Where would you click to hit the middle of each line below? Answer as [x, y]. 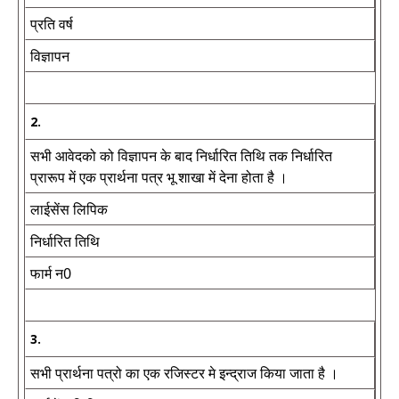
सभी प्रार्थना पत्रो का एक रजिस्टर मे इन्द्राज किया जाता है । [184, 373]
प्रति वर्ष [52, 24]
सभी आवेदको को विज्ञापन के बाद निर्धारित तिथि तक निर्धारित [181, 156]
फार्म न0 [51, 273]
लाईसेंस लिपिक [69, 209]
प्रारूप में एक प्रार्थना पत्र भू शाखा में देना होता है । [159, 177]
